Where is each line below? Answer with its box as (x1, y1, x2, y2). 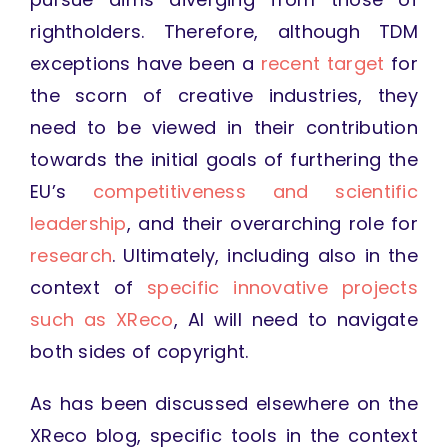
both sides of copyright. (29, 339, 249, 365)
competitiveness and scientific (92, 179, 419, 205)
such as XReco (29, 307, 174, 333)
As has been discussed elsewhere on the (29, 391, 419, 417)
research (29, 243, 113, 269)
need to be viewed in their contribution (29, 115, 419, 141)
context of (29, 275, 148, 301)
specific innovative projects (147, 275, 419, 301)
